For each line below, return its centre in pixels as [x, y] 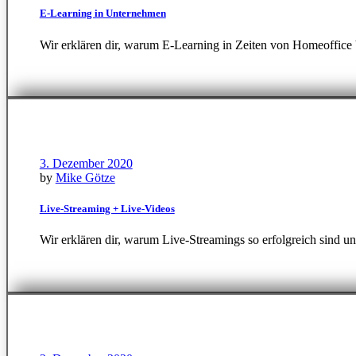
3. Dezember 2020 [86, 163]
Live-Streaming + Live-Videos [107, 209]
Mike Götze [85, 178]
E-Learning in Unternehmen [103, 14]
